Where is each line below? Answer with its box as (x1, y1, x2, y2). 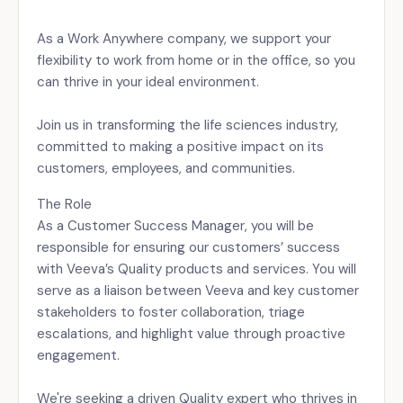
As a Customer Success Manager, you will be (37, 217, 314, 235)
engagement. (37, 346, 120, 364)
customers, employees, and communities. (37, 159, 295, 177)
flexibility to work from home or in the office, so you (37, 51, 355, 69)
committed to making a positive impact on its (37, 138, 324, 156)
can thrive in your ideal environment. (37, 73, 259, 91)
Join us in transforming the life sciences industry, (37, 116, 338, 134)
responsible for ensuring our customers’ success (37, 238, 340, 256)
